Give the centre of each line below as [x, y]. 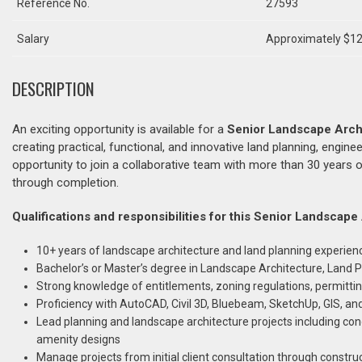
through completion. [65, 183]
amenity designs [78, 339]
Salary [33, 38]
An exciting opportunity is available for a [120, 129]
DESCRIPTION [53, 88]
